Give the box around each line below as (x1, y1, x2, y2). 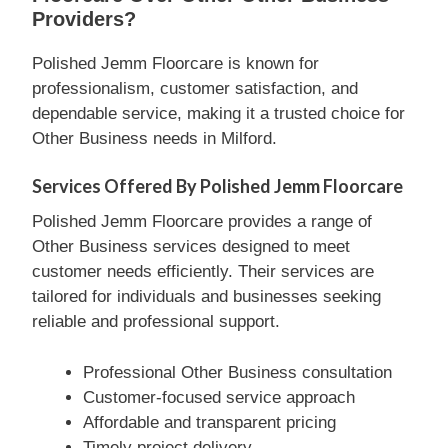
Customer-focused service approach (83, 387, 355, 407)
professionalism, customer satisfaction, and (32, 78, 358, 98)
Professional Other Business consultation (83, 362, 392, 382)
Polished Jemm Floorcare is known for (32, 53, 319, 73)
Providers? (32, 7, 136, 30)
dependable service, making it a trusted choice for (32, 103, 405, 123)
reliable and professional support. (32, 312, 280, 331)
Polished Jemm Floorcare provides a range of (32, 212, 372, 231)
